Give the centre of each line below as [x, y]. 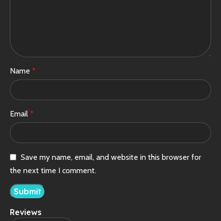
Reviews [26, 212]
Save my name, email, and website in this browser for [111, 157]
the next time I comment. [53, 170]
